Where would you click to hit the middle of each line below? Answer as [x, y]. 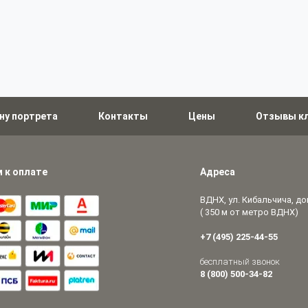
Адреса [217, 172]
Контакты [123, 116]
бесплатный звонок [240, 262]
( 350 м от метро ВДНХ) [249, 212]
